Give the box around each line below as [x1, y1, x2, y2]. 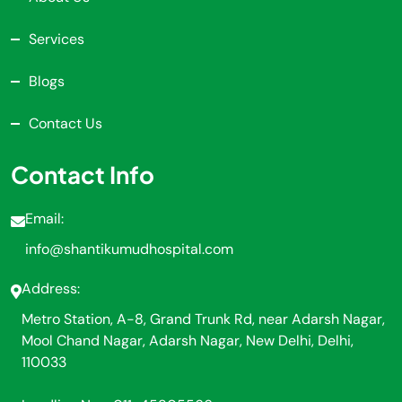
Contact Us [29, 114, 102, 133]
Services [29, 30, 84, 48]
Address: [22, 279, 80, 298]
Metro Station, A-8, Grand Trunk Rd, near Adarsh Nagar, [22, 310, 385, 328]
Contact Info [11, 160, 154, 189]
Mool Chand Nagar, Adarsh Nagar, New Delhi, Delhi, [22, 331, 354, 350]
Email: [25, 209, 64, 228]
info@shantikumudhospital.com [25, 240, 233, 258]
